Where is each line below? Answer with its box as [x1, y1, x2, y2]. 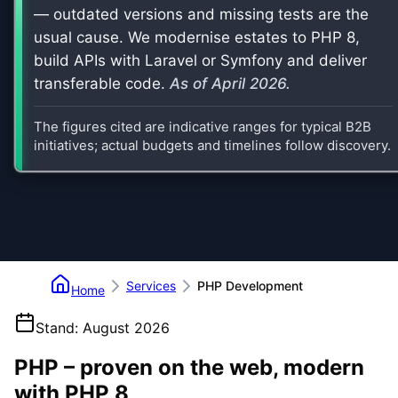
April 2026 [211, 74, 286, 92]
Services [126, 278, 176, 294]
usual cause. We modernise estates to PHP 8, [34, 28, 360, 46]
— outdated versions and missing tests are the [34, 4, 369, 23]
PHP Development [197, 278, 303, 294]
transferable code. [34, 74, 165, 92]
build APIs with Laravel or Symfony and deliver [34, 51, 367, 69]
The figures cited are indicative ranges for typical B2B [34, 117, 371, 135]
